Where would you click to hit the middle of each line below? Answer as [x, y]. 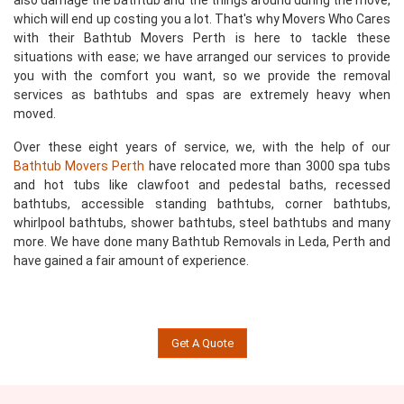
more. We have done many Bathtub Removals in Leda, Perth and [202, 242]
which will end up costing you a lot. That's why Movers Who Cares [202, 19]
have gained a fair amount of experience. [131, 261]
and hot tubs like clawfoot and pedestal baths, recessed [202, 185]
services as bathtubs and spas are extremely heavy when [202, 95]
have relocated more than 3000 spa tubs [268, 166]
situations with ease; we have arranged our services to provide [202, 57]
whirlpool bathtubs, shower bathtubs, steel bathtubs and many [202, 223]
